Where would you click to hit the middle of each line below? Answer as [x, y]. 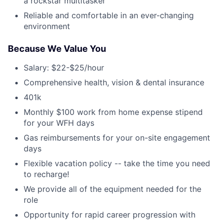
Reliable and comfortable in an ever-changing [109, 15]
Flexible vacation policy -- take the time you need [117, 163]
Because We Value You [57, 48]
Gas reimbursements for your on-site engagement [117, 137]
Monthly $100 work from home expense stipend [113, 112]
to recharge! [46, 174]
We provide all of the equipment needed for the [112, 189]
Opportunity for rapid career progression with [110, 214]
